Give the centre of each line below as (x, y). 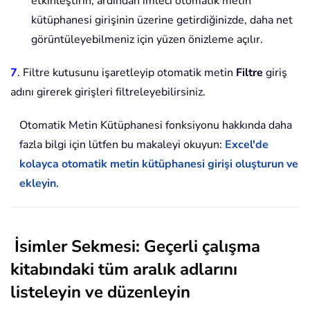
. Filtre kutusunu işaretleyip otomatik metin (127, 73)
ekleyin (38, 184)
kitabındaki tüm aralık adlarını (124, 270)
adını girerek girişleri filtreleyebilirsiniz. (108, 92)
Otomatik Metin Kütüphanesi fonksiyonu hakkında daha (156, 126)
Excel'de (247, 145)
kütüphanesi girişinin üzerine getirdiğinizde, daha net (162, 20)
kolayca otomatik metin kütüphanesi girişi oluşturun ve (159, 164)
